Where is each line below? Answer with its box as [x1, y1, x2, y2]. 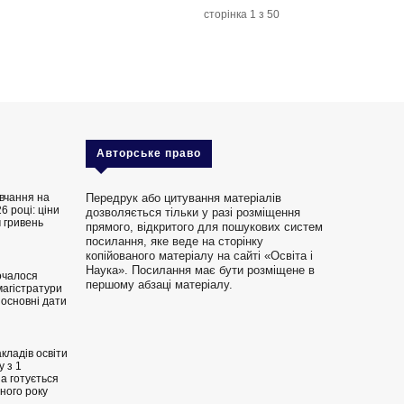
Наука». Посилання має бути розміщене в [85, 263, 315, 277]
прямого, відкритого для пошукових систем [85, 220, 323, 234]
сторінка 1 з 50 [204, 8, 280, 21]
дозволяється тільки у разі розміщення [85, 206, 300, 219]
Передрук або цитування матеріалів [85, 191, 281, 205]
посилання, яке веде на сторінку [85, 234, 263, 248]
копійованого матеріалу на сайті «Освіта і [85, 249, 313, 262]
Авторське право [96, 147, 201, 160]
